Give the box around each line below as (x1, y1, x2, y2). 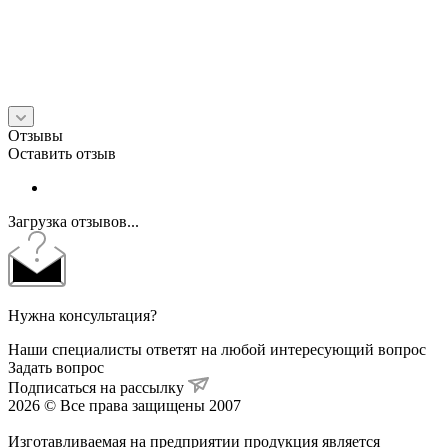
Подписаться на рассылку (8, 378, 188, 396)
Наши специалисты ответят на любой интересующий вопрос (8, 340, 426, 358)
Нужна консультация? (8, 306, 157, 324)
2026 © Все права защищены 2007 (8, 396, 241, 414)
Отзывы (8, 126, 63, 144)
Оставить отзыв (8, 144, 116, 162)
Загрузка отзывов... (8, 212, 139, 230)
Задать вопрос (8, 358, 104, 376)
